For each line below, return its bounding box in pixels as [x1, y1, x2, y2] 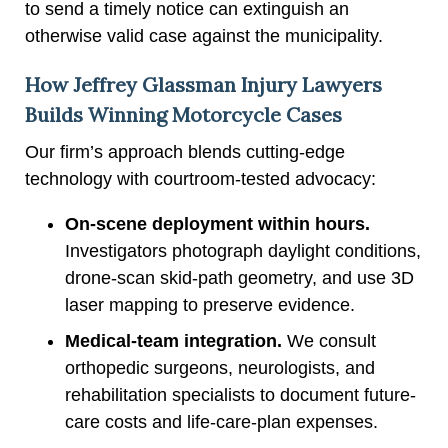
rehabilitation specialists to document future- [65, 384, 416, 405]
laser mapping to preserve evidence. [65, 294, 355, 315]
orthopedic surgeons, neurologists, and [65, 357, 375, 378]
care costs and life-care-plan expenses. [65, 411, 378, 432]
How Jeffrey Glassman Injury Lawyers [25, 71, 382, 97]
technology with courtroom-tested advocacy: [25, 168, 376, 189]
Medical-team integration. [65, 330, 282, 351]
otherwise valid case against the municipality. [25, 25, 383, 46]
